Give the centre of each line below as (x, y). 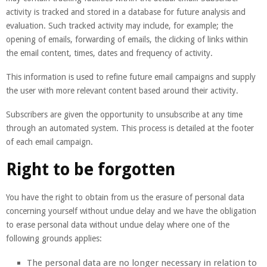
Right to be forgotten (91, 169)
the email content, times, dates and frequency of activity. (109, 53)
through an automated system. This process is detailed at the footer (130, 128)
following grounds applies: (54, 238)
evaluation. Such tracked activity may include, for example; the (119, 25)
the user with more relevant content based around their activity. (122, 90)
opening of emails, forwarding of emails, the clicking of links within (127, 39)
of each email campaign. (49, 142)
